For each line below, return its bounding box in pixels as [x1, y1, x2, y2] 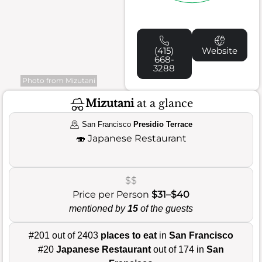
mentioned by [69, 203, 127, 213]
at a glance [133, 97, 193, 111]
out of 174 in [151, 244, 206, 254]
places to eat [101, 230, 157, 240]
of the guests [138, 203, 193, 213]
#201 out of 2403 [29, 230, 101, 240]
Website [202, 44, 238, 56]
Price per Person [73, 188, 151, 200]
